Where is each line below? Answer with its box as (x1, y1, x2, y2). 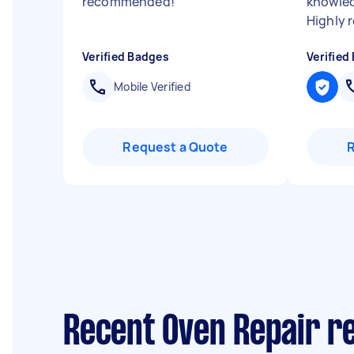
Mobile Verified (114, 79, 190, 94)
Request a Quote (122, 138, 228, 156)
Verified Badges (82, 49, 169, 64)
